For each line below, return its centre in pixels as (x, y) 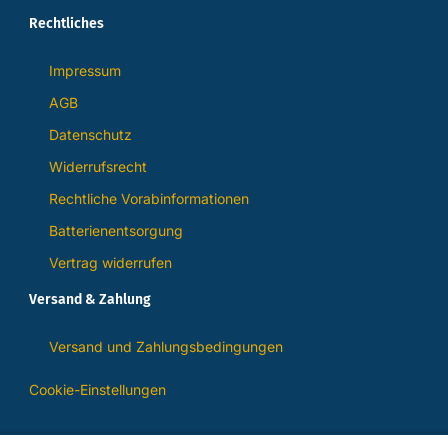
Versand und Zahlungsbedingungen (165, 347)
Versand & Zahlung (89, 300)
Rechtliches (66, 24)
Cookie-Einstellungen (97, 390)
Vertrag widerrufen (110, 263)
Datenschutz (90, 135)
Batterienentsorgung (115, 231)
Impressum (84, 71)
